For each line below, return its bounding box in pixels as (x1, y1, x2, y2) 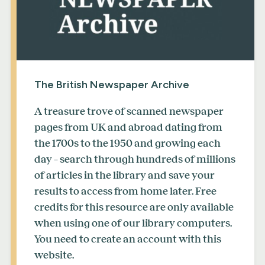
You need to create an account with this (34, 232, 221, 245)
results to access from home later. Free (34, 185, 216, 197)
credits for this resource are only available (34, 201, 234, 213)
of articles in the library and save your (34, 169, 215, 181)
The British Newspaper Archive (34, 77, 189, 91)
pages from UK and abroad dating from (34, 121, 222, 133)
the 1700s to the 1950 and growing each (34, 137, 221, 149)
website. (34, 248, 74, 261)
